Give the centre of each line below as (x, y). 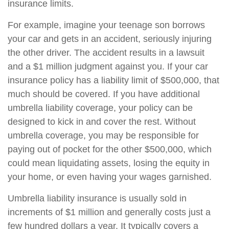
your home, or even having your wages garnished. (110, 177)
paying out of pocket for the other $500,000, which (110, 149)
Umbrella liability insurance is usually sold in (97, 198)
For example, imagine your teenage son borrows (106, 25)
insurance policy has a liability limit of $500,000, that (113, 80)
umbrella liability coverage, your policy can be (100, 108)
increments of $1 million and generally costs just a (109, 212)
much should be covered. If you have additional (104, 94)
